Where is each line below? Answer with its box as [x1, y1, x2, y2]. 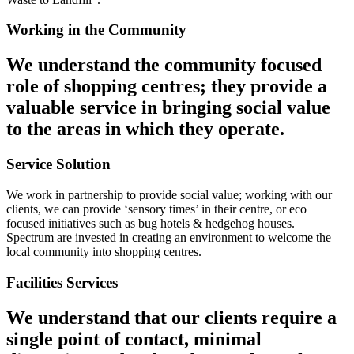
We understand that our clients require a [6, 307, 337, 328]
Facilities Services [6, 273, 118, 291]
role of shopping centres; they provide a [6, 76, 327, 97]
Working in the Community [6, 21, 186, 39]
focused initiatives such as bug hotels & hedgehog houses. [6, 216, 295, 230]
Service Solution [6, 156, 111, 173]
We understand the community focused [6, 55, 322, 76]
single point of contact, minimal [6, 328, 262, 349]
